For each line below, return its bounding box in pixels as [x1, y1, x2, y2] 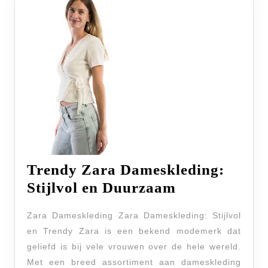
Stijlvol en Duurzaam [27, 179, 176, 196]
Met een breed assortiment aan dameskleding [27, 257, 241, 267]
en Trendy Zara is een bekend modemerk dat [27, 226, 241, 236]
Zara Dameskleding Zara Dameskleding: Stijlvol [27, 211, 241, 220]
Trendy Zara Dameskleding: [27, 162, 224, 178]
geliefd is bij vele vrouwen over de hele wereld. [27, 242, 241, 251]
